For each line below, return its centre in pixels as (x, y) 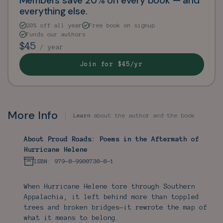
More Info (33, 115)
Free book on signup (122, 25)
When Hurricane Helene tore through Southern (110, 186)
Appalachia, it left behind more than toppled (111, 197)
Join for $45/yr (111, 64)
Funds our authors (56, 34)
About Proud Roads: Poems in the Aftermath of (111, 139)
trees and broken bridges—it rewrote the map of (115, 207)
